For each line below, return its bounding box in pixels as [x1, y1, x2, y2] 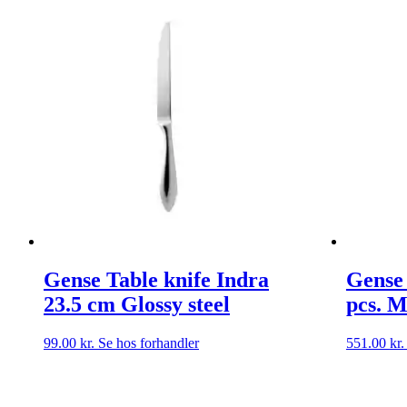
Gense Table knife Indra [44, 267, 269, 292]
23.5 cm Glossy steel [44, 292, 230, 316]
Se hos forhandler [98, 334, 199, 351]
